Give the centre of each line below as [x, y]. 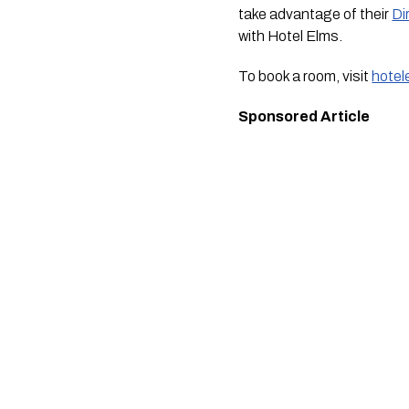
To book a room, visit [305, 76]
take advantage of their [315, 14]
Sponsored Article [304, 116]
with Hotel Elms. [291, 36]
